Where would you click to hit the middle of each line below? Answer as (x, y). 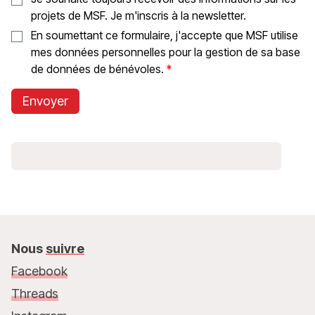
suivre (65, 249)
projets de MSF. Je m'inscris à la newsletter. (139, 15)
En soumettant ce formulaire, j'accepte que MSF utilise (165, 35)
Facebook (39, 271)
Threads (35, 294)
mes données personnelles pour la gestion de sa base (166, 52)
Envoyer (45, 101)
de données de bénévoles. (97, 69)
